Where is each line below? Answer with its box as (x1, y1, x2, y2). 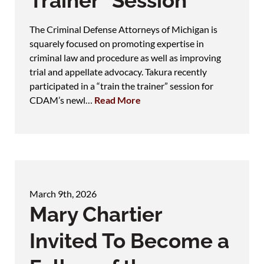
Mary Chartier (29, 202, 162, 226)
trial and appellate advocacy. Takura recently (29, 65, 207, 77)
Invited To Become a (29, 228, 229, 253)
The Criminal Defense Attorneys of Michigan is (29, 23, 217, 35)
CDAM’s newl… (29, 94, 94, 105)
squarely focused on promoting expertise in (29, 37, 204, 49)
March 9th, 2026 (29, 187, 97, 199)
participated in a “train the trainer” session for (29, 80, 213, 91)
